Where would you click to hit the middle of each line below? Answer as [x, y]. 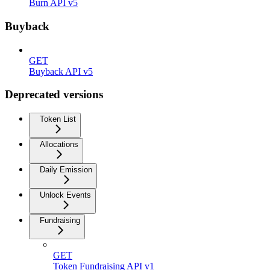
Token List [58, 119]
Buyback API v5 [61, 71]
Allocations [59, 145]
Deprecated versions [54, 95]
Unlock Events [65, 195]
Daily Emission [66, 170]
